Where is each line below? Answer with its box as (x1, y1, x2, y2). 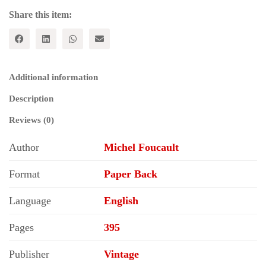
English (104, 194, 138, 207)
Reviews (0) (9, 115, 54, 125)
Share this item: (9, 9, 72, 20)
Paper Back (104, 167, 157, 180)
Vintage (104, 248, 139, 260)
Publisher (9, 248, 49, 260)
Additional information (9, 72, 98, 82)
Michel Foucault (104, 141, 179, 153)
